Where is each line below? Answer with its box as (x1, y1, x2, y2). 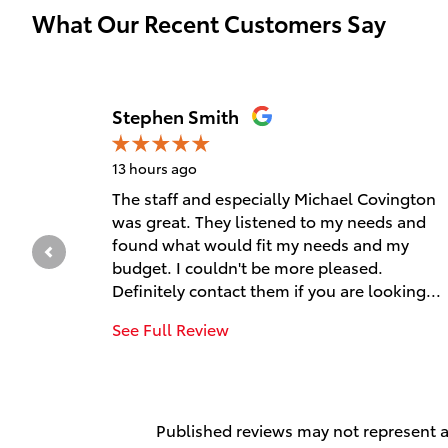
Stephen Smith (112, 103, 239, 129)
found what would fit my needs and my (112, 232, 409, 256)
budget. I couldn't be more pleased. (112, 255, 383, 279)
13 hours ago (112, 158, 197, 179)
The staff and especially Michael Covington (112, 186, 436, 210)
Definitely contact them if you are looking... (112, 278, 441, 302)
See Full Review (112, 317, 229, 341)
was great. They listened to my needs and (112, 209, 426, 233)
